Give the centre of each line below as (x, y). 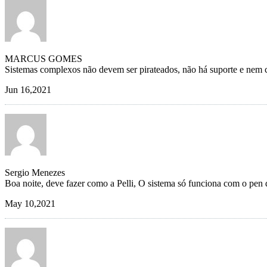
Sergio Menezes (35, 173)
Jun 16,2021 (28, 90)
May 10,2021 (30, 204)
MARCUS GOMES (44, 59)
